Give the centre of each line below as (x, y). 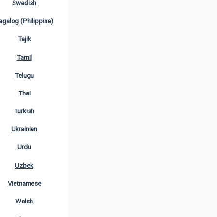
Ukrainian (24, 129)
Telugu (24, 75)
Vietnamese (24, 183)
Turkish (24, 111)
